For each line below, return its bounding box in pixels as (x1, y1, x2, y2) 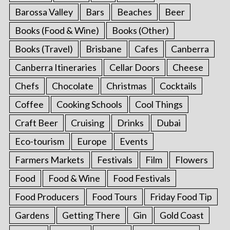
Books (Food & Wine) (14, 24, 99, 36)
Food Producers (14, 190, 79, 202)
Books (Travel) (14, 43, 73, 54)
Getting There (62, 209, 120, 221)
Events (119, 135, 148, 147)
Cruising (70, 117, 104, 128)
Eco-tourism (14, 135, 64, 147)
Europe (76, 135, 107, 147)
